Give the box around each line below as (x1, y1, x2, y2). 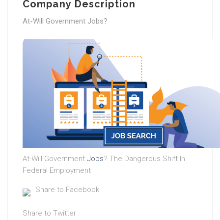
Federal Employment (23, 165, 91, 175)
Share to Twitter (23, 208, 76, 218)
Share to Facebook (35, 185, 99, 194)
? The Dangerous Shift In (104, 154, 185, 163)
